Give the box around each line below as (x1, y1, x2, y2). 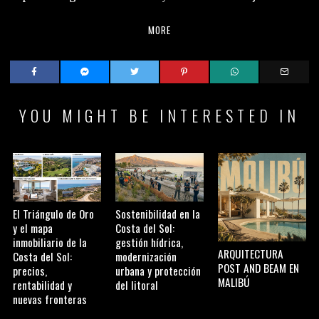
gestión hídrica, (115, 234, 184, 250)
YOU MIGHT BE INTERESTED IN (19, 104, 300, 127)
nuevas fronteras (13, 291, 88, 307)
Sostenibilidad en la (115, 205, 201, 221)
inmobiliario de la (13, 234, 88, 250)
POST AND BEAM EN (217, 259, 299, 276)
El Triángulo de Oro (13, 205, 95, 221)
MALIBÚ (217, 273, 250, 290)
